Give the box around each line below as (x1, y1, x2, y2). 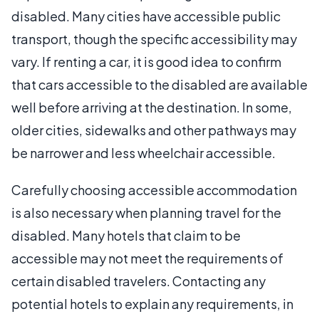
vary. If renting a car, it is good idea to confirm (11, 53, 281, 70)
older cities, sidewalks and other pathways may (11, 121, 296, 138)
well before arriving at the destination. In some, (11, 98, 292, 115)
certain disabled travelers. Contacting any (11, 272, 266, 289)
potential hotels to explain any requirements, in (11, 295, 293, 312)
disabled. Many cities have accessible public (11, 7, 281, 24)
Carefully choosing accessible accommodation (11, 181, 297, 198)
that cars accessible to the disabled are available (11, 75, 308, 93)
